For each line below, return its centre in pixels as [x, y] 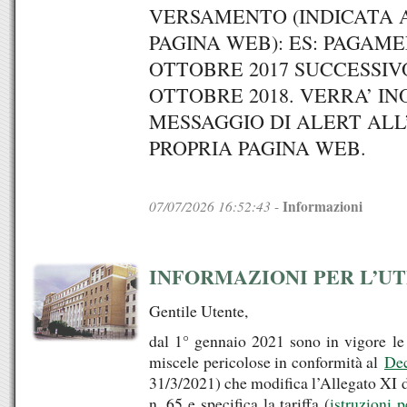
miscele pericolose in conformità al [267, 362]
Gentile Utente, [199, 311]
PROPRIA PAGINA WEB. [258, 148]
